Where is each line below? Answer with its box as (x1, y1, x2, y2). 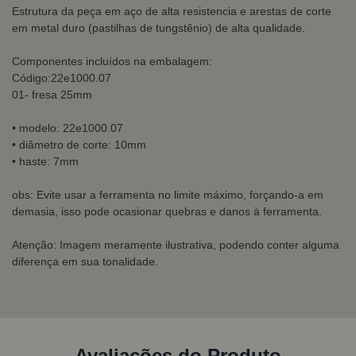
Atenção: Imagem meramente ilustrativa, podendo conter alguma (12, 238, 339, 251)
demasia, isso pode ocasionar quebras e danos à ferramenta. (12, 205, 322, 218)
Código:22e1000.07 (12, 72, 111, 84)
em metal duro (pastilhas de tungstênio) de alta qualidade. (12, 21, 305, 34)
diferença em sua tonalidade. (12, 255, 158, 268)
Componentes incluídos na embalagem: (12, 55, 212, 68)
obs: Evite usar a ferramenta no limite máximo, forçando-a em (12, 188, 323, 201)
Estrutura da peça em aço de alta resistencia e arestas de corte (12, 5, 331, 17)
